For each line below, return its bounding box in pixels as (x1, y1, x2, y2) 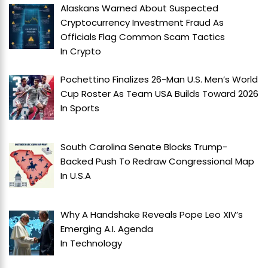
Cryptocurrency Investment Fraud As (60, 16, 224, 29)
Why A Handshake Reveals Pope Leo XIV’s (60, 208, 243, 221)
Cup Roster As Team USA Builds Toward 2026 (60, 87, 259, 100)
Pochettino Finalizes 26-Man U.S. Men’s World (60, 72, 258, 86)
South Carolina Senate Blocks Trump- (60, 141, 228, 154)
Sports (70, 101, 100, 114)
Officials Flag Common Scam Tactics (60, 31, 226, 44)
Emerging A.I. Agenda (60, 223, 154, 236)
